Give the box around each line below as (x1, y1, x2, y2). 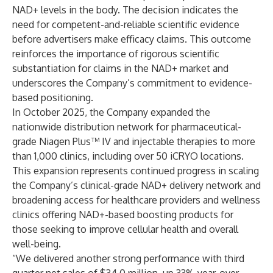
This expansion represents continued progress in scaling (12, 165, 259, 177)
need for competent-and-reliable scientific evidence (12, 18, 239, 30)
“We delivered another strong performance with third (12, 252, 244, 264)
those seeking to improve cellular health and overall (12, 223, 238, 235)
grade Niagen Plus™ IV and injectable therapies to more (12, 135, 255, 147)
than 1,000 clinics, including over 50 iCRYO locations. (12, 150, 244, 162)
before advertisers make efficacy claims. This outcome (12, 33, 251, 45)
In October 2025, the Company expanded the (12, 106, 210, 118)
